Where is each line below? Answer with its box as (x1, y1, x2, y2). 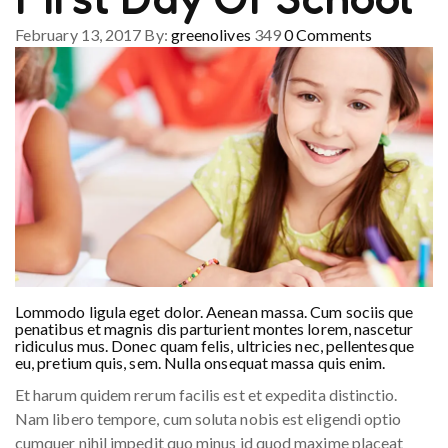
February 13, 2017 (15, 25, 142, 45)
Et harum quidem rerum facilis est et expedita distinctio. (15, 385, 398, 405)
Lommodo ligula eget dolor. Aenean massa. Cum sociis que (15, 302, 414, 322)
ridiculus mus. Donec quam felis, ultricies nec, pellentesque (15, 336, 414, 356)
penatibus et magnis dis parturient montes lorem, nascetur (15, 319, 414, 339)
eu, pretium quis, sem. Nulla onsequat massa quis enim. (15, 353, 386, 373)
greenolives (170, 25, 251, 45)
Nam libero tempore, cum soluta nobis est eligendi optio (15, 409, 402, 429)
